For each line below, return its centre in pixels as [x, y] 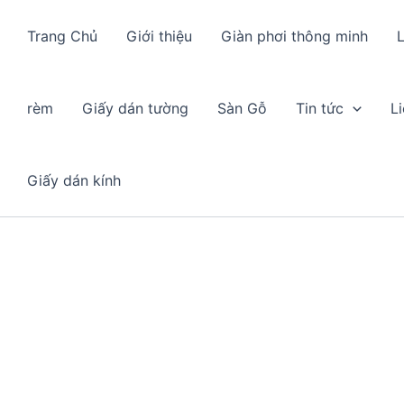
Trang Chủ [62, 36]
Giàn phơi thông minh [294, 36]
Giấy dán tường [135, 108]
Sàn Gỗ [242, 108]
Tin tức [320, 108]
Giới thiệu [159, 36]
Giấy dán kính [74, 180]
